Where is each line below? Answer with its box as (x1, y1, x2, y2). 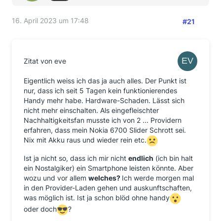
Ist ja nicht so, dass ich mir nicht (24, 154, 128, 162)
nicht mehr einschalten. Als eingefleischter (24, 106, 159, 114)
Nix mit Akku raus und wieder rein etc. (24, 136, 147, 145)
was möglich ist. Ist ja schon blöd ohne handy (24, 193, 170, 202)
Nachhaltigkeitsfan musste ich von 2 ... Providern (24, 116, 182, 124)
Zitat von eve (24, 57, 66, 65)
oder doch (24, 205, 57, 214)
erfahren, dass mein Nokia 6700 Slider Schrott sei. (24, 126, 186, 134)
